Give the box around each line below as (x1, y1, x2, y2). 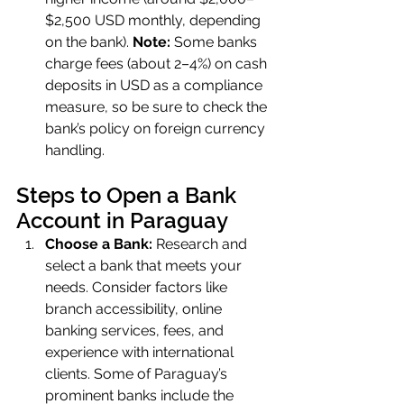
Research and (152, 235, 251, 252)
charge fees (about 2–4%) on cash (45, 55, 271, 72)
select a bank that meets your (45, 257, 245, 274)
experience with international (45, 344, 237, 361)
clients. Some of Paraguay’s (45, 365, 231, 382)
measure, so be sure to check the (45, 98, 271, 115)
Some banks (170, 33, 261, 50)
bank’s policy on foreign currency (45, 120, 269, 137)
